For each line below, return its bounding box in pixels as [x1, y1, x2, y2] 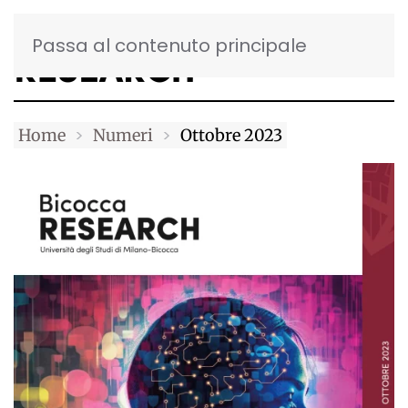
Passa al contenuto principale [32, 33, 307, 58]
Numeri [93, 125, 153, 146]
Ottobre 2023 [180, 125, 282, 146]
